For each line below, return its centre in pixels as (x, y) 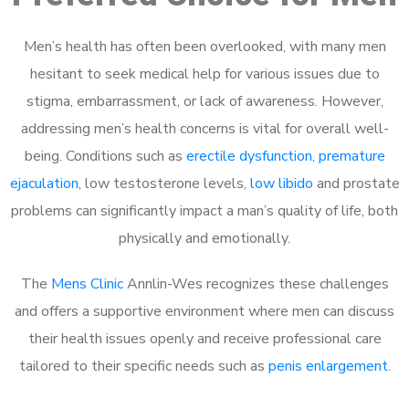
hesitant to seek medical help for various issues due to (204, 74)
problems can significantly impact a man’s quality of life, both (204, 211)
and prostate (356, 184)
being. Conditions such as (105, 156)
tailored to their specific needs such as (143, 366)
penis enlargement (328, 366)
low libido (281, 184)
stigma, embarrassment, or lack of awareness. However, (204, 101)
